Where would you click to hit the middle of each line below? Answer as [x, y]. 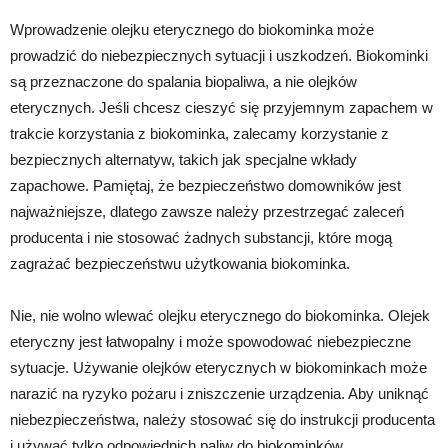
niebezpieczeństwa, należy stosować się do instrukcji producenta [222, 419]
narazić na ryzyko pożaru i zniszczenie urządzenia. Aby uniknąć [219, 393]
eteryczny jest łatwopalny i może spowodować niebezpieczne [210, 341]
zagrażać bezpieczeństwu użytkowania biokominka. [180, 263]
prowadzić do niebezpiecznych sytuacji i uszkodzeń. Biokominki [219, 55]
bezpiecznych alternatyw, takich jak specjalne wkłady [183, 159]
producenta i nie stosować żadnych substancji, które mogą [201, 237]
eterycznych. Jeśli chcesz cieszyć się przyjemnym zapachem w [221, 107]
